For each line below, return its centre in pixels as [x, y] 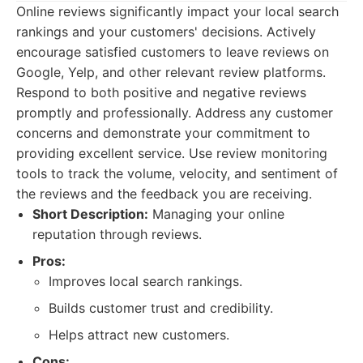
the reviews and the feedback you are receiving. [164, 194]
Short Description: [90, 214]
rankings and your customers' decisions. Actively [166, 32]
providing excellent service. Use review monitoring [172, 153]
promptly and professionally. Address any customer [175, 113]
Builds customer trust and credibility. [161, 308]
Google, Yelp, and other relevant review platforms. [171, 72]
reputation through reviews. [117, 234]
